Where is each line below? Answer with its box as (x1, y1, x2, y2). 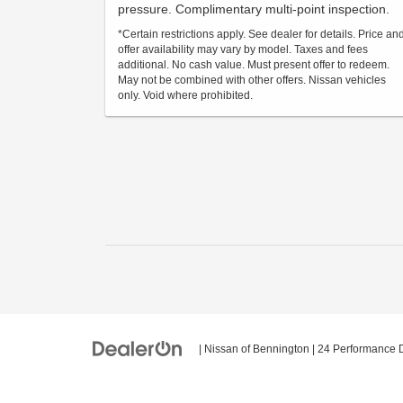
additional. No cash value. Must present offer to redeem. (118, 58, 390, 71)
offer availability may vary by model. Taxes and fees (118, 43, 368, 56)
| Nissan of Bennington (196, 343, 309, 355)
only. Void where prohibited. (118, 89, 253, 102)
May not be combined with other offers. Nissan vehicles (118, 74, 386, 86)
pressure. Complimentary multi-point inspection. (118, 2, 390, 16)
